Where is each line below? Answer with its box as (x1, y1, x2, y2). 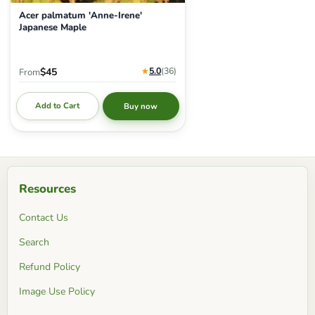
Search (19, 235, 49, 249)
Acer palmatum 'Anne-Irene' (19, 9, 142, 22)
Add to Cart (35, 100, 80, 112)
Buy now (124, 100, 158, 112)
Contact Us (19, 210, 68, 224)
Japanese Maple (19, 21, 86, 34)
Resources (19, 180, 76, 197)
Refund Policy (19, 259, 80, 274)
